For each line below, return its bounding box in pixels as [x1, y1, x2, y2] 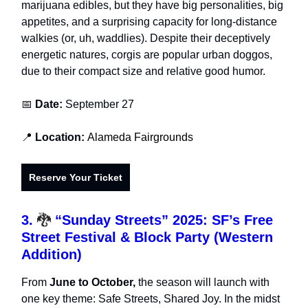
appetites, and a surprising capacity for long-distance [21, 16, 277, 28]
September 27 [63, 98, 134, 111]
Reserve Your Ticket [29, 172, 122, 184]
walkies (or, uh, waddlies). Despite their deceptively [21, 32, 270, 45]
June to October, [49, 276, 135, 289]
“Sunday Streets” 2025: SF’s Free [55, 212, 273, 228]
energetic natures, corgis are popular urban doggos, [21, 49, 272, 61]
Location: [35, 131, 85, 144]
